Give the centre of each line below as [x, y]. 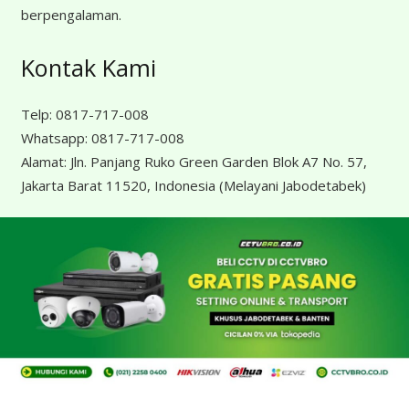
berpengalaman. [71, 15]
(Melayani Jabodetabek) [292, 185]
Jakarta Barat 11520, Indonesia [120, 185]
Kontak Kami [88, 68]
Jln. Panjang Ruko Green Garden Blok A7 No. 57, [218, 161]
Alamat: [45, 161]
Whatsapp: [56, 137]
